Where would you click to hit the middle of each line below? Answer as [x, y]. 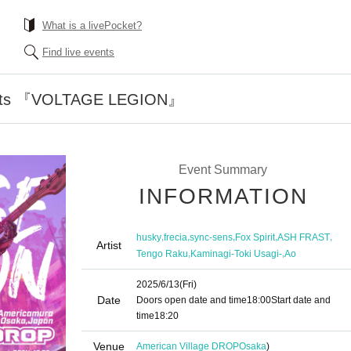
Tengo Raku [162, 253]
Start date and [301, 300]
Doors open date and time [192, 300]
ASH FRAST [304, 237]
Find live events [78, 52]
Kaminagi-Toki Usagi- [236, 253]
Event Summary [223, 170]
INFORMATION [223, 196]
